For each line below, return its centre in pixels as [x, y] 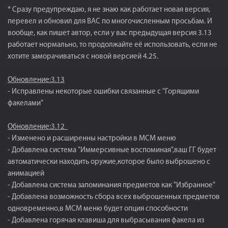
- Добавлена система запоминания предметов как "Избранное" [111, 186]
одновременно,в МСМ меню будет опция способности [98, 209]
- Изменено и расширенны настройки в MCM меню [92, 139]
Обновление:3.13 [36, 80]
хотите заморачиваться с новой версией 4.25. [83, 57]
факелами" [25, 104]
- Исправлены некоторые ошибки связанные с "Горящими [103, 92]
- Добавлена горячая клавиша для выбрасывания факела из [106, 221]
